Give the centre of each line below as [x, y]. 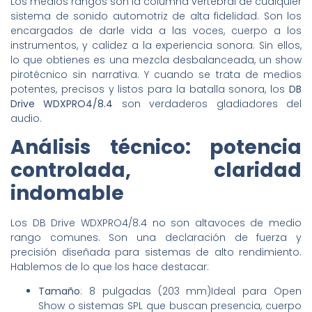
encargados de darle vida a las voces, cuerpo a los [156, 30]
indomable [67, 193]
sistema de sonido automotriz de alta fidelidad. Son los [156, 16]
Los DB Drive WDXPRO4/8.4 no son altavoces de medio [156, 223]
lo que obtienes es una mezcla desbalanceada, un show [156, 60]
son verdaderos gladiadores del [208, 103]
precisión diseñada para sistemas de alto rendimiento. [156, 252]
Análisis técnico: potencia [156, 147]
